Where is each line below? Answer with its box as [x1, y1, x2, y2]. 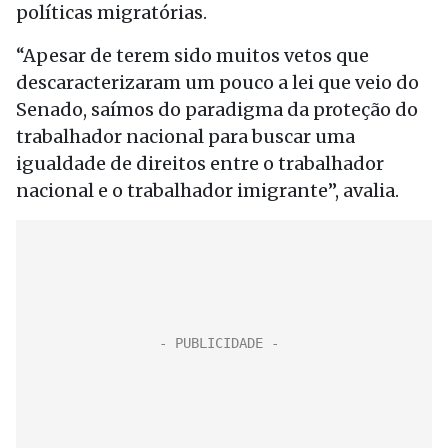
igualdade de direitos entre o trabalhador [16, 152, 384, 175]
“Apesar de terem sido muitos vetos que [16, 44, 369, 67]
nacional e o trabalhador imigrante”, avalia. [16, 179, 399, 202]
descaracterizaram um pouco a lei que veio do [16, 71, 419, 94]
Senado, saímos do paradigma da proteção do [16, 98, 418, 121]
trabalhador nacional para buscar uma [16, 125, 355, 148]
